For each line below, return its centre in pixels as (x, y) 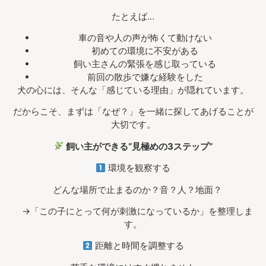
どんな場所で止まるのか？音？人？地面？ (133, 189)
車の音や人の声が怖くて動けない (145, 38)
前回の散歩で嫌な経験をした (145, 77)
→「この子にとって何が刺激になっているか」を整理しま (133, 211)
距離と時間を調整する (138, 246)
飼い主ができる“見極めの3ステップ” (138, 146)
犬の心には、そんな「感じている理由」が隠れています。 (133, 90)
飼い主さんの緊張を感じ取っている (145, 64)
